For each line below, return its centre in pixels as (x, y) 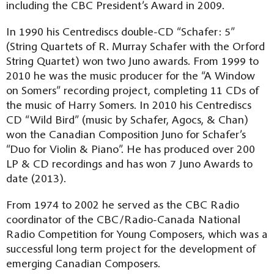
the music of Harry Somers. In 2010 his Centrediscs (129, 104)
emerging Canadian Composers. (83, 263)
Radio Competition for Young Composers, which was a (137, 233)
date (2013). (36, 178)
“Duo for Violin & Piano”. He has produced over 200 (131, 148)
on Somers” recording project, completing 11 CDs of (132, 90)
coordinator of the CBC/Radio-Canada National (123, 219)
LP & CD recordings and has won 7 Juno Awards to (129, 163)
